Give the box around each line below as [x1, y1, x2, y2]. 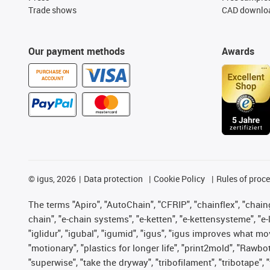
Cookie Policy [154, 172, 206, 184]
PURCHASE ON [36, 68, 69, 75]
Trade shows [28, 4, 77, 16]
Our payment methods [28, 44, 125, 58]
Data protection [83, 172, 143, 184]
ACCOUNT [42, 75, 64, 81]
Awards [221, 44, 254, 58]
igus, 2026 [35, 172, 76, 184]
